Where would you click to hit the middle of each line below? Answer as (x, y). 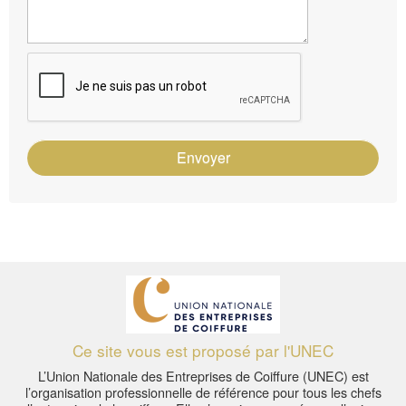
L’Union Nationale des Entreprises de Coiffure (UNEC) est (203, 376)
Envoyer (203, 158)
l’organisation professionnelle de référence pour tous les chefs (203, 392)
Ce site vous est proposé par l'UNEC (203, 351)
